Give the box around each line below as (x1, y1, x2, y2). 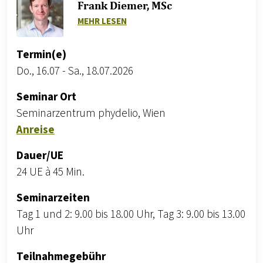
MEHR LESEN (77, 14, 127, 28)
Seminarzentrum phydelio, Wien (16, 105, 166, 122)
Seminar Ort (16, 89, 76, 106)
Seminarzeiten (16, 190, 90, 207)
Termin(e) (16, 46, 66, 63)
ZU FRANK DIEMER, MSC (126, 11, 218, 25)
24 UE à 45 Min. (16, 164, 85, 181)
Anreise (16, 122, 55, 139)
